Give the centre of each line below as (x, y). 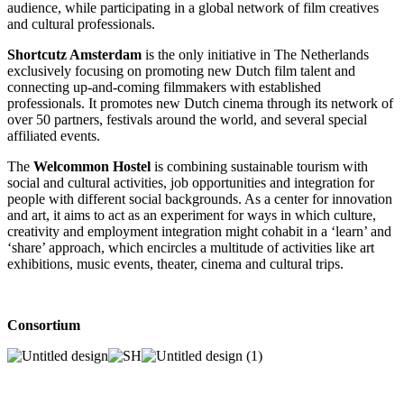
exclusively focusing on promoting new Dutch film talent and (181, 70)
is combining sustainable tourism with (259, 166)
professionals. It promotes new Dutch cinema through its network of (200, 103)
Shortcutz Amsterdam (74, 54)
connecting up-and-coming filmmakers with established (164, 87)
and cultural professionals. (83, 23)
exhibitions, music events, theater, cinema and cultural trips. (175, 263)
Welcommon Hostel (92, 166)
